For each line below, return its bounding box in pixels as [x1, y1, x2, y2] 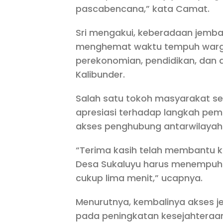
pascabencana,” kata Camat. [76, 2, 210, 15]
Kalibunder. [76, 68, 125, 81]
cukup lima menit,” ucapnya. [76, 172, 203, 185]
